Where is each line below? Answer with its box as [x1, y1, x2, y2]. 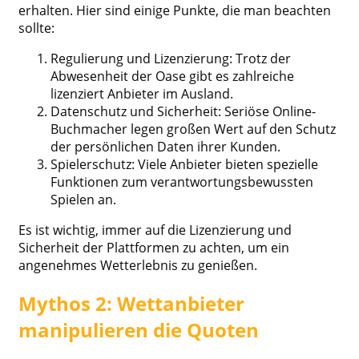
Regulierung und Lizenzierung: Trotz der [50, 49, 291, 67]
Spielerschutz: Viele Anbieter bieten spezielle [50, 155, 318, 173]
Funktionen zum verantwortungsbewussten [50, 172, 313, 191]
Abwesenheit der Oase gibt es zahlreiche [50, 67, 294, 85]
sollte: [18, 18, 54, 37]
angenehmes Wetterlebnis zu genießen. [18, 256, 257, 274]
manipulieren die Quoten [18, 316, 259, 343]
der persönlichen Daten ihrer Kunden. [50, 137, 280, 155]
